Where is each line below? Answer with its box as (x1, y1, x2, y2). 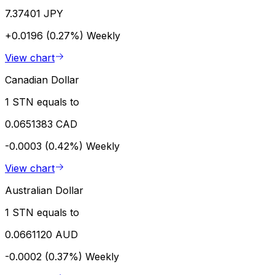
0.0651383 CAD (5, 117, 77, 130)
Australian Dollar (5, 184, 83, 196)
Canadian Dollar (5, 73, 79, 86)
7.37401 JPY (5, 7, 63, 20)
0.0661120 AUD (5, 228, 78, 241)
